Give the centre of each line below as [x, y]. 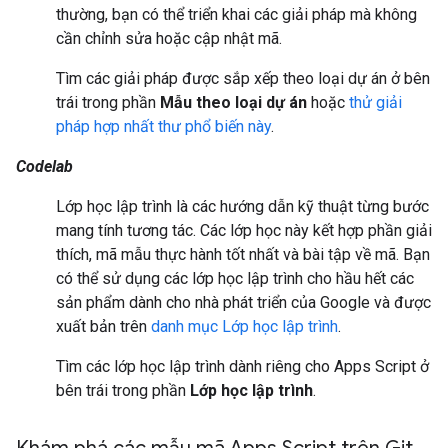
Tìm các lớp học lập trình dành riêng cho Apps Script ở [242, 367]
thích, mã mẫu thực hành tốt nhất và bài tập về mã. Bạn [243, 255]
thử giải [375, 103]
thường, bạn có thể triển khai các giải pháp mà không [236, 15]
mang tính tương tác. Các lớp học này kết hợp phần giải [244, 231]
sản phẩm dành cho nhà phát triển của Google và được [243, 303]
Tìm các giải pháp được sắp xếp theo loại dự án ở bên [243, 79]
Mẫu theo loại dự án [233, 103]
